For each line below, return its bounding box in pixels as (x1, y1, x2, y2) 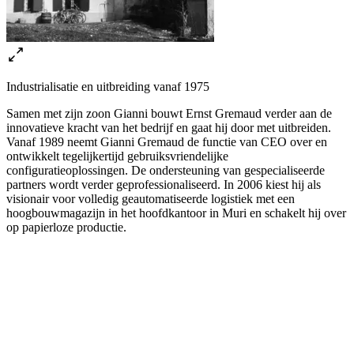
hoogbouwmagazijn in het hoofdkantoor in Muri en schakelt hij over (6, 205, 346, 220)
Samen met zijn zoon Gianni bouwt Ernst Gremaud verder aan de (6, 106, 332, 120)
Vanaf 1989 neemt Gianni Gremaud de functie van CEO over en (6, 134, 327, 149)
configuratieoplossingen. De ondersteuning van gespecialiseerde (6, 163, 325, 177)
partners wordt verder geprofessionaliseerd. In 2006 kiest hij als (6, 177, 321, 191)
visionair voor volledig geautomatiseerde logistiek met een (6, 191, 295, 205)
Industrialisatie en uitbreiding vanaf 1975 (6, 79, 209, 93)
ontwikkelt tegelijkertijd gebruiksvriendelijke (6, 149, 228, 163)
